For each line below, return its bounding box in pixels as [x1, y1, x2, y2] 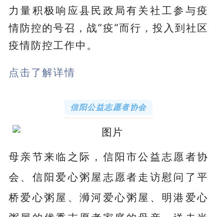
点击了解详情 [8, 65, 76, 78]
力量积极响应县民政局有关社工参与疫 [8, 3, 209, 16]
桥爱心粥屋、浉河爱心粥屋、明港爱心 [8, 190, 209, 203]
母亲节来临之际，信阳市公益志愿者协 [8, 150, 209, 163]
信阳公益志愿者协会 [70, 102, 147, 112]
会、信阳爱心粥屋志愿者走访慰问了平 [8, 170, 209, 183]
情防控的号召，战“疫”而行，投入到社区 [8, 21, 209, 34]
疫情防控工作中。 [8, 38, 98, 51]
